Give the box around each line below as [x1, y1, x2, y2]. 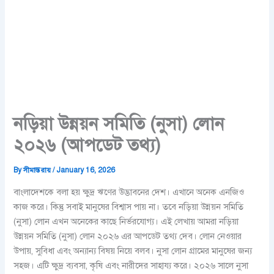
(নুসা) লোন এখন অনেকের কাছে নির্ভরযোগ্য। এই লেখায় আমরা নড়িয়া [13, 215, 239, 227]
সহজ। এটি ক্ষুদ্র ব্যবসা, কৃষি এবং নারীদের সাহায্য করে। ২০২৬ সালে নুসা [13, 259, 249, 271]
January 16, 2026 [56, 166, 116, 175]
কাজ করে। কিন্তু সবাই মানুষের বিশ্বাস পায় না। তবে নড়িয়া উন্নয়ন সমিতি [13, 201, 244, 212]
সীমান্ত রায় [23, 166, 53, 175]
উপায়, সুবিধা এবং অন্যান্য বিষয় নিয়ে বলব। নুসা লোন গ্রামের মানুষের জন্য [13, 245, 253, 256]
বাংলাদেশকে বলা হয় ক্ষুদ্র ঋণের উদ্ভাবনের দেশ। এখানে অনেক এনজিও [13, 186, 245, 198]
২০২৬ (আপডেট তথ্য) [13, 134, 161, 157]
